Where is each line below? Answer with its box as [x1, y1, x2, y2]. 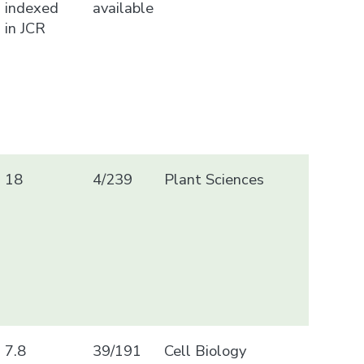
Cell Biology [163, 340, 246, 361]
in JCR [5, 17, 46, 38]
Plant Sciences [163, 168, 264, 189]
